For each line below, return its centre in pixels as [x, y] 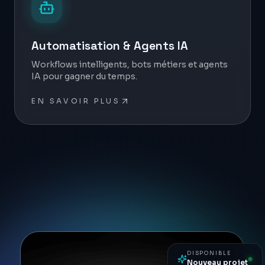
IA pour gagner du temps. [84, 76]
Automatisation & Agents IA [110, 46]
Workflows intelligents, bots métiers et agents [130, 64]
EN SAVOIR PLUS [76, 101]
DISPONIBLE [209, 253]
